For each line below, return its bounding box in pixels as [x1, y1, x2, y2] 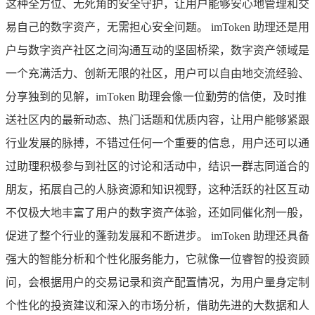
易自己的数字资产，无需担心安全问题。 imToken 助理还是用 [6, 20, 309, 33]
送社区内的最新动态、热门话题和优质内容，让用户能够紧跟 [6, 113, 309, 126]
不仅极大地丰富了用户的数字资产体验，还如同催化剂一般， [6, 206, 309, 219]
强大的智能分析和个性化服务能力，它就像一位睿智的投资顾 [6, 252, 309, 265]
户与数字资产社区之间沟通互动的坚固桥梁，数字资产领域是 [6, 44, 309, 56]
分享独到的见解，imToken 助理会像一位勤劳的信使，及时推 [6, 90, 307, 103]
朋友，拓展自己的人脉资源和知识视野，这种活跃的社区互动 [6, 183, 309, 195]
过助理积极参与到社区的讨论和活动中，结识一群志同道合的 [6, 160, 309, 172]
